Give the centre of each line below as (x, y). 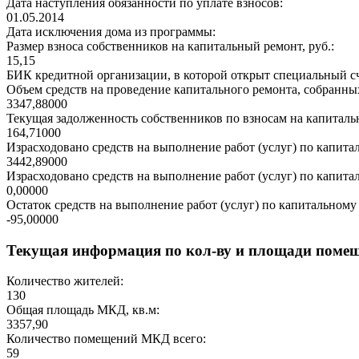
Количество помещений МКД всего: (106, 339)
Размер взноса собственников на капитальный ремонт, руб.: (170, 46)
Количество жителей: (65, 281)
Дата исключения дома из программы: (111, 32)
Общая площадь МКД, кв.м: (83, 310)
